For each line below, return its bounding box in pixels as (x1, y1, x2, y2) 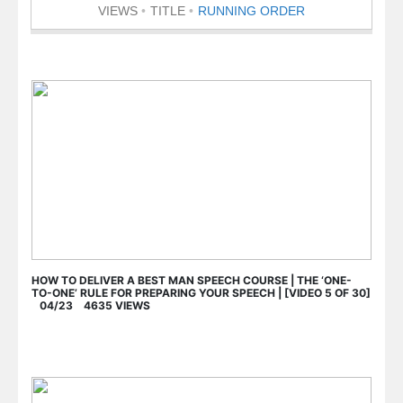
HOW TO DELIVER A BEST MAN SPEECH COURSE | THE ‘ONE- (31, 273, 352, 287)
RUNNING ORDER (198, 3, 305, 18)
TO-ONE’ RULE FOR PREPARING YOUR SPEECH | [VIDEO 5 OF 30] (31, 285, 371, 300)
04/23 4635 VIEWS (31, 298, 150, 312)
